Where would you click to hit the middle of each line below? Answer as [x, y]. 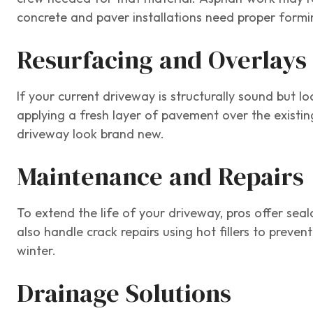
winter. [36, 251]
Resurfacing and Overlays [162, 60]
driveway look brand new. [90, 134]
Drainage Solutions [124, 293]
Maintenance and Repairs [160, 177]
